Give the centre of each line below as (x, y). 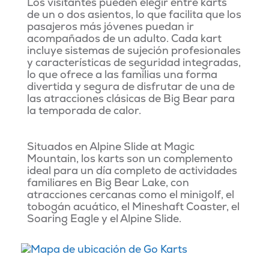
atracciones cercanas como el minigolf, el (131, 194)
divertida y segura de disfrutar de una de (131, 86)
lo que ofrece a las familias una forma (122, 74)
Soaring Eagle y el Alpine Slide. (104, 218)
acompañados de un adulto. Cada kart (125, 38)
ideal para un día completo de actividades (132, 170)
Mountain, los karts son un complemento (130, 158)
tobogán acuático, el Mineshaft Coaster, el (134, 206)
